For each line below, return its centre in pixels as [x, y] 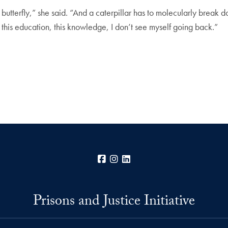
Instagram [137, 159]
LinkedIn [147, 159]
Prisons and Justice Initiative [114, 202]
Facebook [125, 159]
